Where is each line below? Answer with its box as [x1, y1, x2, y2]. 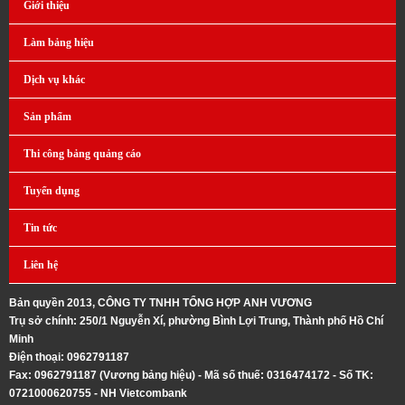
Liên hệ [24, 258, 58, 271]
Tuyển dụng [24, 184, 80, 197]
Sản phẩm [24, 109, 71, 123]
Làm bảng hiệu [24, 35, 94, 49]
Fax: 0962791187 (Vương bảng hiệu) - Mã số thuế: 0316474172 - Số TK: [9, 368, 373, 381]
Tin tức [24, 221, 57, 234]
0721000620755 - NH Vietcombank [9, 386, 187, 400]
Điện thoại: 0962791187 [9, 350, 129, 363]
